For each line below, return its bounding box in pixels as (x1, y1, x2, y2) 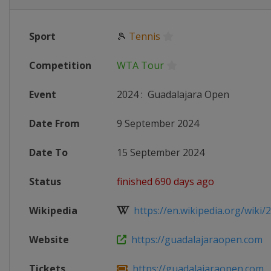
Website (29, 233, 69, 246)
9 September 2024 (117, 117, 199, 130)
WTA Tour (117, 59, 164, 72)
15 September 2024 (117, 146, 204, 159)
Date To (29, 146, 68, 159)
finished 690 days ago (117, 175, 214, 188)
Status (29, 175, 61, 188)
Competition (29, 59, 91, 72)
